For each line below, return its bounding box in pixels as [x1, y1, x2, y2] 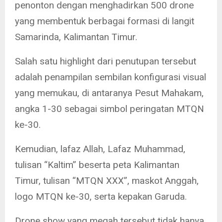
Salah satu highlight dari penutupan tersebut [15, 55, 196, 67]
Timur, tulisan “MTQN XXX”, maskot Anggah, [15, 175, 199, 187]
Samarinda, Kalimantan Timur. [15, 31, 137, 43]
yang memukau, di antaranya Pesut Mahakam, [15, 87, 204, 99]
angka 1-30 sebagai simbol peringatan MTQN [15, 103, 204, 115]
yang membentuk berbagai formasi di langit [15, 15, 194, 27]
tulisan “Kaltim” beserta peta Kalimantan [15, 159, 179, 171]
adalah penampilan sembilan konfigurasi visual [15, 71, 206, 83]
